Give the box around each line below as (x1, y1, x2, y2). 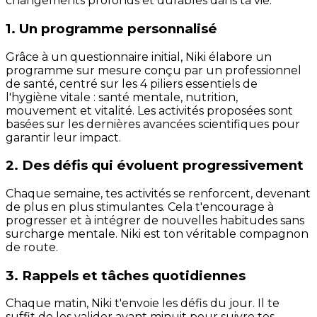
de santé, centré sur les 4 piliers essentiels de (6, 76, 258, 91)
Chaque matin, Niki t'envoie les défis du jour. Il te (6, 296, 279, 311)
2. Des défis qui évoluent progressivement (6, 157, 304, 174)
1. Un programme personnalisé (6, 20, 217, 37)
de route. (6, 240, 58, 254)
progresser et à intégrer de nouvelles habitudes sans (6, 213, 304, 227)
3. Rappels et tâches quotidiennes (6, 267, 246, 284)
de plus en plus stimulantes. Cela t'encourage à (6, 200, 274, 214)
